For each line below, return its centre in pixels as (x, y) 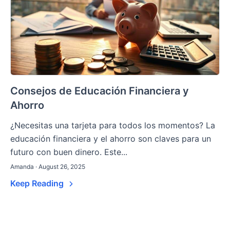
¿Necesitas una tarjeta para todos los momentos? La (113, 126)
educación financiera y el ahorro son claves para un (111, 139)
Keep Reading (38, 184)
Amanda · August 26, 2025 (48, 167)
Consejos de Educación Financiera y (100, 91)
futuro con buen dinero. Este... (69, 152)
